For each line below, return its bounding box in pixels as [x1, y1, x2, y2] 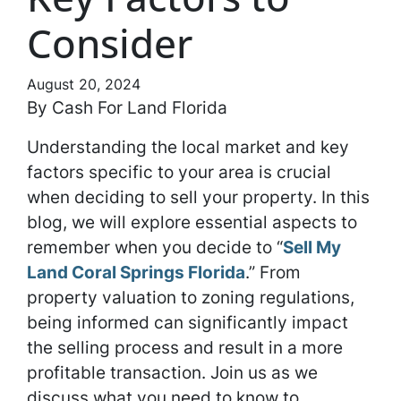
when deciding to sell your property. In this [27, 186, 370, 208]
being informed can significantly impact [27, 311, 348, 333]
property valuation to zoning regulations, [27, 286, 354, 308]
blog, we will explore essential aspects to [27, 211, 357, 233]
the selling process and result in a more [27, 337, 343, 358]
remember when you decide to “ [27, 236, 283, 258]
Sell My [283, 236, 341, 258]
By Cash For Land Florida [27, 97, 227, 118]
